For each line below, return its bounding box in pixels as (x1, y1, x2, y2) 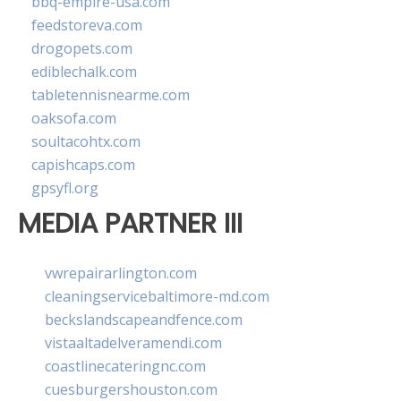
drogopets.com (31, 38, 132, 59)
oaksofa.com (31, 108, 116, 129)
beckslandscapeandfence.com (45, 309, 243, 329)
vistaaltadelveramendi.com (45, 332, 222, 353)
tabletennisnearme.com (31, 85, 190, 106)
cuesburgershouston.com (45, 379, 218, 399)
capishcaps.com (31, 155, 135, 175)
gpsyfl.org (31, 178, 98, 199)
